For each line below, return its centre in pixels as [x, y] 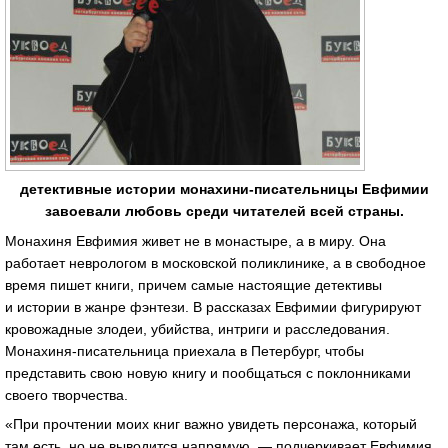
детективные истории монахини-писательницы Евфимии [224, 188]
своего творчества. [66, 394]
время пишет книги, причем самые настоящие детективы [193, 284]
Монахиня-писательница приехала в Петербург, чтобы [184, 350]
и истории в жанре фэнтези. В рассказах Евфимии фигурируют [213, 306]
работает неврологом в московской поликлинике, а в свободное [215, 262]
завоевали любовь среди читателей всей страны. [224, 210]
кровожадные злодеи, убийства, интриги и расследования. [197, 328]
